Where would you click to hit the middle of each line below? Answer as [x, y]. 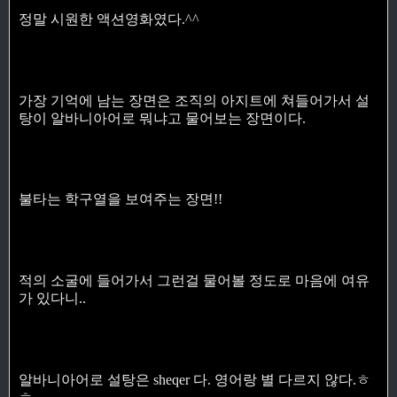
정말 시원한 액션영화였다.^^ [109, 19]
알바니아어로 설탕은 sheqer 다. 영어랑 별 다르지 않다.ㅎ [195, 379]
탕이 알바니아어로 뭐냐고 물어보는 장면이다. [162, 118]
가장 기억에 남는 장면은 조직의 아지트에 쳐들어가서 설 [194, 100]
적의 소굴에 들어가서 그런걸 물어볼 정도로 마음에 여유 [194, 281]
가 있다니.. [52, 299]
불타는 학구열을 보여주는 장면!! [121, 199]
